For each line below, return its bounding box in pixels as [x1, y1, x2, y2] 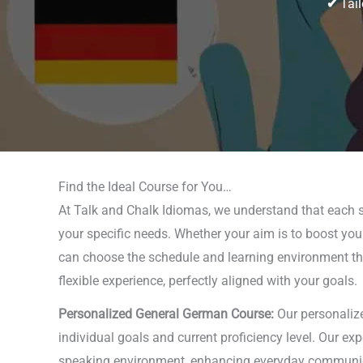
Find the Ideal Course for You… [58, 179, 232, 194]
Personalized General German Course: [58, 306, 274, 322]
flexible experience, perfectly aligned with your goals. [58, 273, 357, 288]
